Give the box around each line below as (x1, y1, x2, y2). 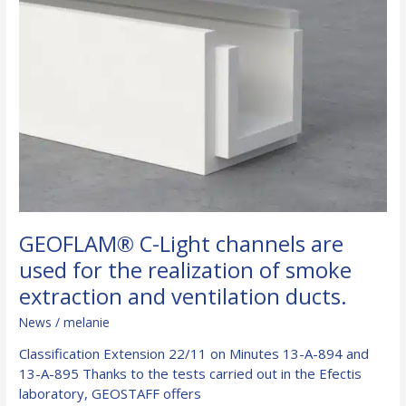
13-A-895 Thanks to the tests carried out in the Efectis (19, 363, 362, 382)
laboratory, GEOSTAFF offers (19, 383, 202, 402)
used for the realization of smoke (19, 255, 353, 285)
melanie (63, 314, 111, 332)
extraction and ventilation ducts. (19, 281, 348, 311)
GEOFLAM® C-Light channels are (19, 228, 344, 258)
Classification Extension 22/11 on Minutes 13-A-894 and (19, 343, 370, 362)
